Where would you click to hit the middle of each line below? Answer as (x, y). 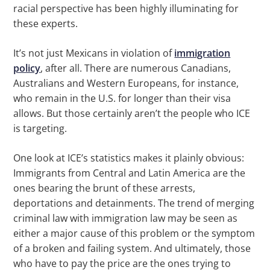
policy (27, 68)
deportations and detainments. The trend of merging (134, 203)
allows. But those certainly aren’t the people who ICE (132, 114)
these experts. (46, 24)
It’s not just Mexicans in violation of (94, 53)
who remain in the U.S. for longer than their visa (122, 99)
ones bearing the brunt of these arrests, (105, 188)
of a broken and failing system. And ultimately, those (132, 249)
